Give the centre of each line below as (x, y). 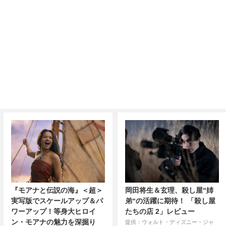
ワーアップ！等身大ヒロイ (53, 211)
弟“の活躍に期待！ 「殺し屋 (170, 201)
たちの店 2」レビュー (160, 211)
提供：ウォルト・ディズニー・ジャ (169, 222)
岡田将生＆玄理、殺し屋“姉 (169, 190)
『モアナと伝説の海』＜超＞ (57, 190)
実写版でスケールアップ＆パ (57, 201)
